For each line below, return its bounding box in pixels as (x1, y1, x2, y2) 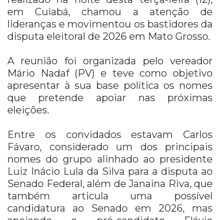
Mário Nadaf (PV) (7, 67, 95, 80)
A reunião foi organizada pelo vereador (7, 55, 213, 67)
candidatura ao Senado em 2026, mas (7, 202, 213, 215)
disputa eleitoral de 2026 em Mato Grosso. (7, 30, 210, 43)
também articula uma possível (7, 190, 213, 202)
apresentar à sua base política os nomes (7, 80, 213, 92)
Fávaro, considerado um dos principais (7, 141, 213, 153)
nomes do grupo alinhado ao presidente (7, 153, 213, 165)
